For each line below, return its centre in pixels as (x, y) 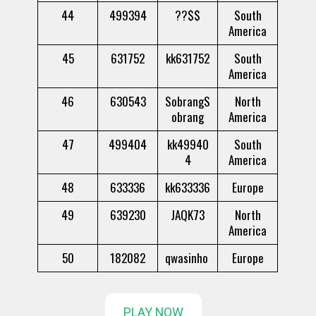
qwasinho (188, 258)
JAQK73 (188, 215)
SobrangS (188, 102)
